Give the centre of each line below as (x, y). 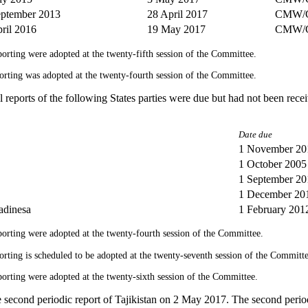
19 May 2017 (176, 30)
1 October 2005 (273, 164)
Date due (255, 134)
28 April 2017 (177, 14)
